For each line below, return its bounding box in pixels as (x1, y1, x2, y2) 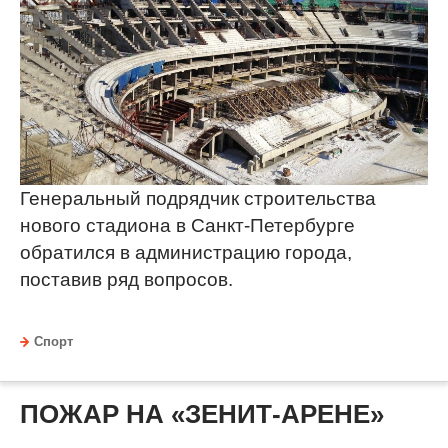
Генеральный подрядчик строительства (20, 187, 376, 209)
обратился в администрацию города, (20, 241, 352, 263)
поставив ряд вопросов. (20, 268, 233, 290)
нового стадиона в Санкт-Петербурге (20, 214, 355, 236)
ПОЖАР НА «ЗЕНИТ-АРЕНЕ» (20, 398, 384, 429)
